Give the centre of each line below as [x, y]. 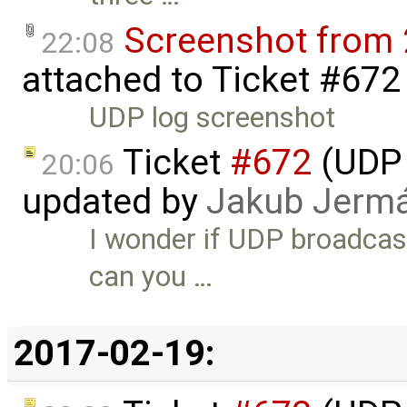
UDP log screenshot [213, 117]
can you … [151, 277]
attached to [117, 79]
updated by [114, 202]
